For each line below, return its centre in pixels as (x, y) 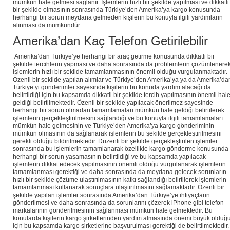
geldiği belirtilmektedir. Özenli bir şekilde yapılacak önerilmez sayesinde (113, 103)
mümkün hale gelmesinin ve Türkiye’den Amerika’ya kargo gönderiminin (113, 126)
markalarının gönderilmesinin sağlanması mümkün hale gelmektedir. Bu (113, 211)
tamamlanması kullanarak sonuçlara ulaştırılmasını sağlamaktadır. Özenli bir (119, 188)
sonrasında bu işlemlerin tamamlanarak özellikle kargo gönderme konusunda (121, 149)
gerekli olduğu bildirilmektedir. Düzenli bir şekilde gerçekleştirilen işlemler (115, 141)
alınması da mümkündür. (47, 25)
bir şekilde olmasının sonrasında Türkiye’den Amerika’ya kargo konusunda (117, 10)
